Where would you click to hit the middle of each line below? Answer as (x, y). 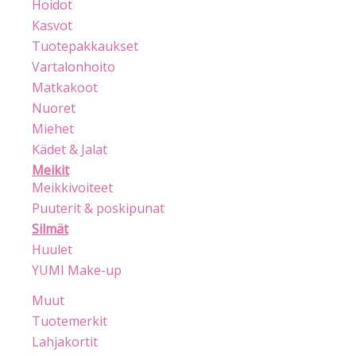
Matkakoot (65, 88)
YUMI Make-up (77, 271)
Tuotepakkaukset (85, 46)
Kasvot (52, 26)
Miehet (53, 129)
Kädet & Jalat (70, 150)
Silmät (50, 229)
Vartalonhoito (74, 67)
